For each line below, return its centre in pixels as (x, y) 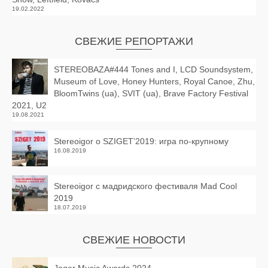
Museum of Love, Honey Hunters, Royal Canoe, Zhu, (154, 81)
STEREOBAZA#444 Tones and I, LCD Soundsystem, (153, 69)
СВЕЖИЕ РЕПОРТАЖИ (134, 41)
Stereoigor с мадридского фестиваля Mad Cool (145, 186)
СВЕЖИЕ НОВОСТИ (134, 240)
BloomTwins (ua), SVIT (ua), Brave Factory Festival (151, 93)
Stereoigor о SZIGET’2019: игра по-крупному (141, 141)
